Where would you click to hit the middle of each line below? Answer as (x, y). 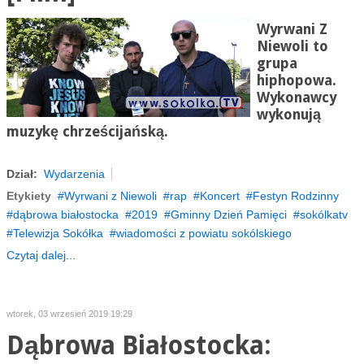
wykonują (288, 115)
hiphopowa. (296, 80)
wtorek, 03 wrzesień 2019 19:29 (69, 314)
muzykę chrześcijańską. (87, 132)
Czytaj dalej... (41, 255)
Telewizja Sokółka (58, 233)
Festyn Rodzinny (295, 196)
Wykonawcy (296, 97)
